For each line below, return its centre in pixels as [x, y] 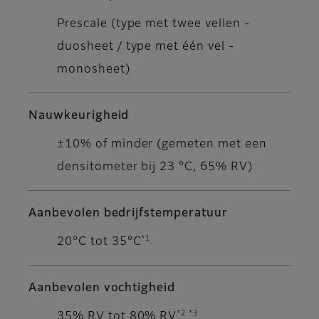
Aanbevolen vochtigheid [102, 288]
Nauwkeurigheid [79, 116]
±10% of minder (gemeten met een [162, 144]
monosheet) [94, 69]
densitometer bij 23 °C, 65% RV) [155, 167]
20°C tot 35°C [99, 242]
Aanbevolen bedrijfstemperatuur [128, 213]
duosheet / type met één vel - [146, 47]
